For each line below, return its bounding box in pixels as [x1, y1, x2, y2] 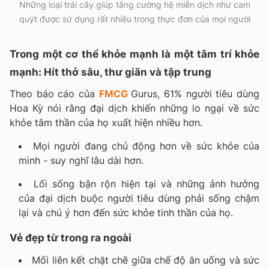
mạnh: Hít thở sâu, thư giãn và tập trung [10, 66, 211, 79]
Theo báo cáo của [10, 87, 99, 100]
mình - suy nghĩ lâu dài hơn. [19, 154, 144, 166]
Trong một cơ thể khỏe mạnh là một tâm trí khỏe [10, 48, 259, 61]
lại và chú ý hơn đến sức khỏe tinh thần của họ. [19, 206, 233, 219]
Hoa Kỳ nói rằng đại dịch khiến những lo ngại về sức [10, 101, 259, 114]
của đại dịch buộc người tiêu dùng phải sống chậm [19, 192, 259, 204]
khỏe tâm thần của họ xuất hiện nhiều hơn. [10, 116, 202, 128]
